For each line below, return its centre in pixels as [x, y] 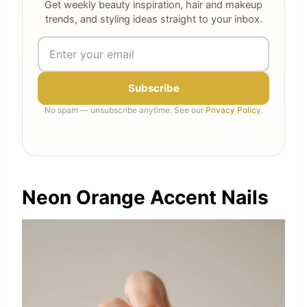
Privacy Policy [233, 110]
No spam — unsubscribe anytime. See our [125, 110]
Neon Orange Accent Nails [145, 198]
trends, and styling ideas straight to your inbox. [153, 20]
